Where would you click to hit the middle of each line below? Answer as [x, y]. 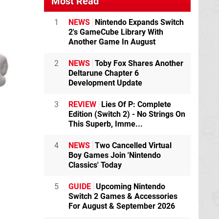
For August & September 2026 [122, 206]
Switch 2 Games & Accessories [123, 196]
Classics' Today [95, 165]
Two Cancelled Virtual [132, 145]
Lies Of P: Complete [135, 104]
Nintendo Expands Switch [138, 22]
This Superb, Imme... [106, 124]
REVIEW [82, 104]
